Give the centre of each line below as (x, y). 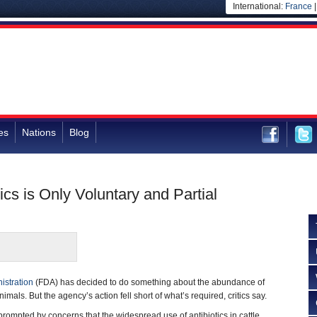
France (299, 6)
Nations (39, 132)
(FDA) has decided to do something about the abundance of (149, 282)
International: (259, 6)
